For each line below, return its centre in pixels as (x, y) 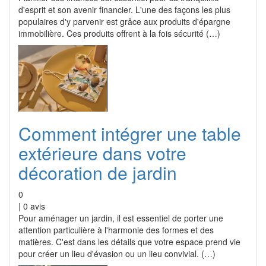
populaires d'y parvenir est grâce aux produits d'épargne (124, 21)
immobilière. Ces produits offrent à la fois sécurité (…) (119, 33)
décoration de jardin (98, 172)
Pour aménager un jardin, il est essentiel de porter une (121, 218)
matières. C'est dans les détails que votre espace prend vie (129, 242)
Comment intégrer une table (130, 133)
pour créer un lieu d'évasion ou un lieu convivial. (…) (117, 254)
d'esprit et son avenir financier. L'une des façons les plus (124, 9)
